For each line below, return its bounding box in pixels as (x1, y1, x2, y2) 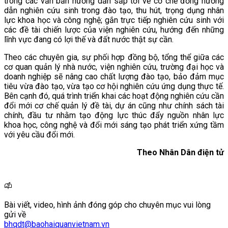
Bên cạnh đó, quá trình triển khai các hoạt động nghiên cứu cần (4, 91, 224, 101)
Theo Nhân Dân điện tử (137, 147, 224, 157)
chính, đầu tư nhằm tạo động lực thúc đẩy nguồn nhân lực (4, 110, 224, 120)
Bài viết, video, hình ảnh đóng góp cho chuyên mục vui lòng (4, 199, 211, 210)
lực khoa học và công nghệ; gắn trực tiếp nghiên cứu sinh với (4, 15, 224, 25)
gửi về (4, 209, 26, 219)
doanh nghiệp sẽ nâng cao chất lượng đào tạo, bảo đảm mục (4, 71, 224, 81)
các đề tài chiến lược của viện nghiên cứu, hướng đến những (4, 24, 224, 35)
